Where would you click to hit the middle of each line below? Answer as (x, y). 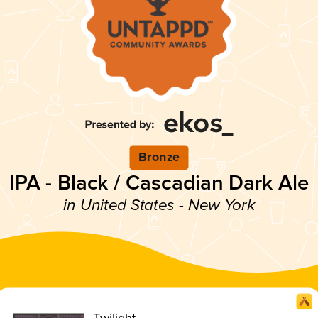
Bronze (159, 157)
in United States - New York (159, 205)
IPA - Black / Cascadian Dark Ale (159, 183)
